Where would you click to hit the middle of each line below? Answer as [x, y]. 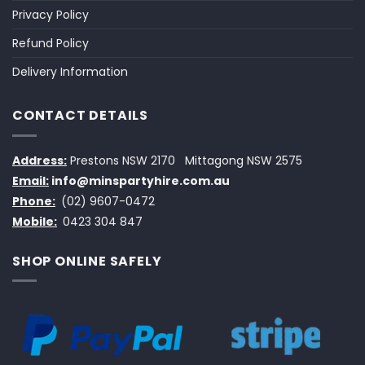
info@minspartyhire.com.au [141, 180]
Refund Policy [51, 44]
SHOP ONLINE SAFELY [87, 261]
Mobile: [35, 221]
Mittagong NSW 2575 [240, 160]
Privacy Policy [51, 15]
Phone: [34, 201]
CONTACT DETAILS [80, 116]
